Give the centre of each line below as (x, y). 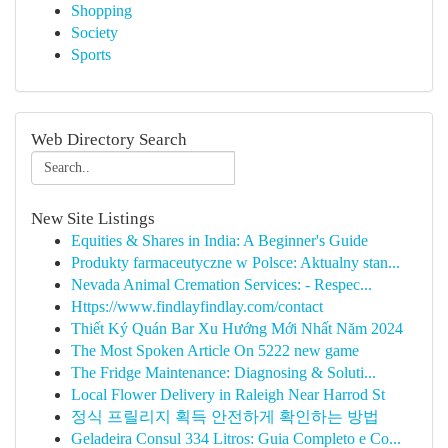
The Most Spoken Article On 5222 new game (215, 350)
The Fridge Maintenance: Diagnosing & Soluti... (223, 372)
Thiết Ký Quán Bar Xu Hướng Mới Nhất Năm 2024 (237, 328)
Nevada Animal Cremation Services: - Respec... (221, 284)
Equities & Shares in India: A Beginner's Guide (219, 240)
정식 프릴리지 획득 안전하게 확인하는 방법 (225, 416)
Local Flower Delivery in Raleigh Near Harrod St (228, 394)
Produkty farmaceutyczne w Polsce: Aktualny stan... (235, 262)
